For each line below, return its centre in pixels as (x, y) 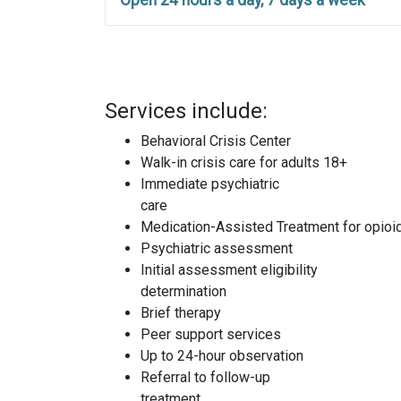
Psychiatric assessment (217, 249)
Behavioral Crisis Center (216, 141)
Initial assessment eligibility (229, 270)
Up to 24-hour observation (222, 356)
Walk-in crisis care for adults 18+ (244, 163)
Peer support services (211, 335)
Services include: (186, 111)
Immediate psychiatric (210, 184)
